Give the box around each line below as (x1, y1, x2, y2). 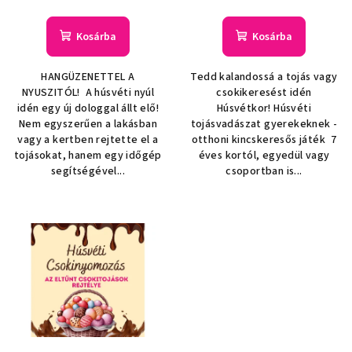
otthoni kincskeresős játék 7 (191, 132, 337, 148)
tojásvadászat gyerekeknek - (190, 116, 338, 133)
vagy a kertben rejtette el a (17, 132, 159, 148)
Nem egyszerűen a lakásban (19, 116, 157, 133)
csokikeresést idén (216, 85, 312, 101)
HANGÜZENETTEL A (41, 69, 135, 86)
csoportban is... (225, 163, 302, 180)
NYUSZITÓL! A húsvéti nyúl (21, 85, 155, 101)
